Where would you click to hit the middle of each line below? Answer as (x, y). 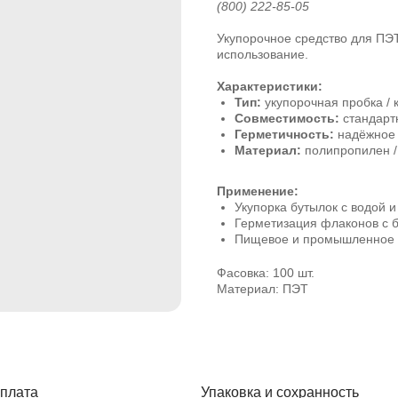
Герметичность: (284, 134)
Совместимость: (287, 118)
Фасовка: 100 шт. (266, 273)
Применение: (258, 191)
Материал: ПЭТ (263, 289)
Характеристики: (270, 86)
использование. (263, 54)
